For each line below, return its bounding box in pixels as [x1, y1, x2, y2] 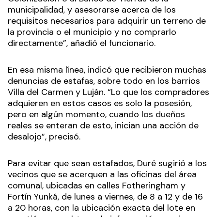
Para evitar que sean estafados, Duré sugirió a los [8, 157, 207, 170]
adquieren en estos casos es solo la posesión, [8, 97, 192, 109]
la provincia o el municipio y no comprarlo [8, 26, 176, 38]
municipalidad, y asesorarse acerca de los [8, 4, 176, 16]
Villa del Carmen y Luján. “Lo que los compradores [8, 86, 209, 98]
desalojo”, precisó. [8, 131, 80, 143]
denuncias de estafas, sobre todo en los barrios [8, 75, 200, 87]
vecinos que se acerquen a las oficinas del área [8, 169, 197, 181]
